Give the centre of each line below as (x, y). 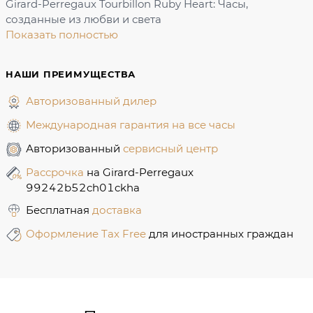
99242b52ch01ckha (83, 187)
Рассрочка (56, 172)
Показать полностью (62, 35)
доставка (117, 210)
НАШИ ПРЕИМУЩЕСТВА (71, 74)
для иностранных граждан (221, 233)
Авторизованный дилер (91, 101)
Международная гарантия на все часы (131, 124)
